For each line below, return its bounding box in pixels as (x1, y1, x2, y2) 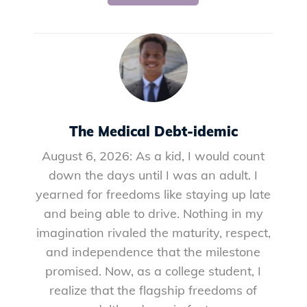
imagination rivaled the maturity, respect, (36, 225, 271, 241)
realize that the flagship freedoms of (49, 282, 258, 298)
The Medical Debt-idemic (69, 123, 238, 140)
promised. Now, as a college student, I (45, 263, 262, 279)
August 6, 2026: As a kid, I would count (42, 148, 265, 164)
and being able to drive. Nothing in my (43, 206, 263, 221)
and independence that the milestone (46, 244, 261, 260)
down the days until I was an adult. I (49, 167, 258, 183)
